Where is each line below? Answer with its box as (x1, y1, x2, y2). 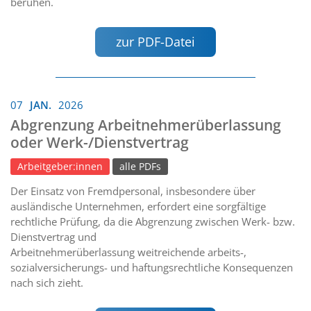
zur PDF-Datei (116, 33, 195, 50)
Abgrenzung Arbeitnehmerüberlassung (10, 115, 281, 135)
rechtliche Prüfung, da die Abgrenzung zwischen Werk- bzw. (10, 215, 295, 229)
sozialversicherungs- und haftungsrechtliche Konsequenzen (10, 260, 293, 275)
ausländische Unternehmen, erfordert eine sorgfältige (10, 199, 266, 214)
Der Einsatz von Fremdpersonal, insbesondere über (10, 184, 255, 199)
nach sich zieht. (10, 276, 83, 290)
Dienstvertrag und (10, 230, 96, 244)
